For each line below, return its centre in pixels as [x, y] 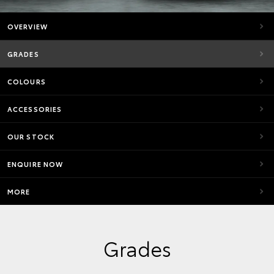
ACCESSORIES [35, 109]
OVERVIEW [28, 26]
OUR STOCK [31, 136]
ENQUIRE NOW [35, 164]
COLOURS [27, 81]
